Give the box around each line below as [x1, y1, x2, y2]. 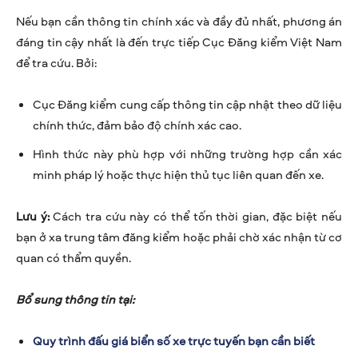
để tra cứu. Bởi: [16, 54, 97, 71]
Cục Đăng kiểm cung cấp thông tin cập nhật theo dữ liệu [33, 95, 342, 113]
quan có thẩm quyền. [16, 249, 131, 266]
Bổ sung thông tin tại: [16, 290, 134, 308]
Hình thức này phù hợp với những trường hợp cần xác [33, 145, 342, 162]
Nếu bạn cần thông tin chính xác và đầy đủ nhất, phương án [16, 12, 342, 30]
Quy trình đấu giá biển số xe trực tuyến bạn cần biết [33, 332, 315, 349]
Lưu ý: [16, 207, 50, 225]
